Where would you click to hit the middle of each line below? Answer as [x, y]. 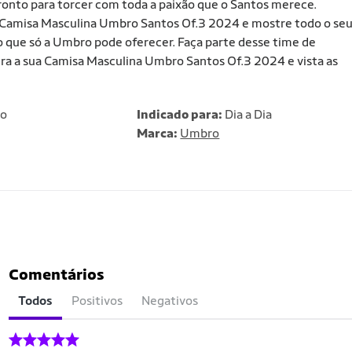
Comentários [57, 274]
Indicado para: [180, 114]
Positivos [97, 301]
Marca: [159, 133]
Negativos [170, 301]
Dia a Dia [247, 114]
